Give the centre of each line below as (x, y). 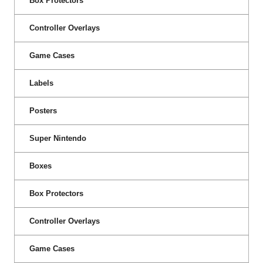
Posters (43, 110)
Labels (41, 83)
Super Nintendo (58, 138)
